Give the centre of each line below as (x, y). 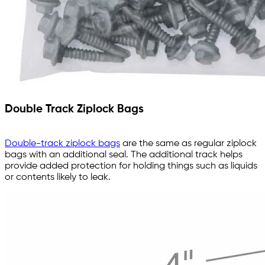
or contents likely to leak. (59, 178)
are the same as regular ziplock (188, 144)
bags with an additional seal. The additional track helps (124, 155)
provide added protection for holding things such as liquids (131, 167)
